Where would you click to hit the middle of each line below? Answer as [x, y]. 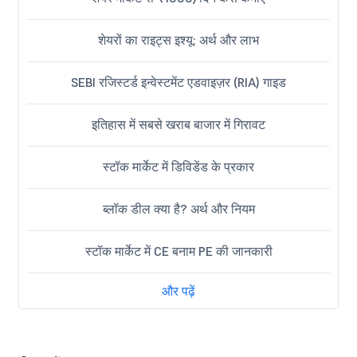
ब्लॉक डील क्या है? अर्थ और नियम [178, 208]
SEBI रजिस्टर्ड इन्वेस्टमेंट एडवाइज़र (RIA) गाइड [178, 82]
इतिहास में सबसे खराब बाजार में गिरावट [178, 124]
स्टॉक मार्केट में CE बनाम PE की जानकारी [178, 251]
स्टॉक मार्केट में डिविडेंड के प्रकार [178, 166]
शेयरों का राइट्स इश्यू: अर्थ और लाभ [178, 39]
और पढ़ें [178, 290]
